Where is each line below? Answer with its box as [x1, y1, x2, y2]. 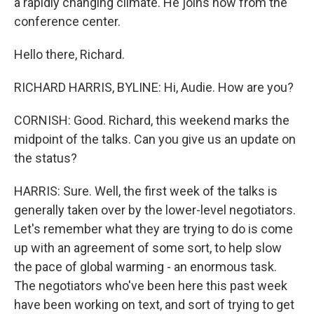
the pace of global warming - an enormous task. [14, 259, 277, 274]
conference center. [14, 13, 121, 29]
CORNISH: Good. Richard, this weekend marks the [14, 112, 289, 128]
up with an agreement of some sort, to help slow [14, 240, 282, 255]
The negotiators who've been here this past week [14, 278, 287, 293]
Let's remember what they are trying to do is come [14, 221, 293, 236]
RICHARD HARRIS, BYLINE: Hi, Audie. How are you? [14, 79, 294, 95]
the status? [14, 150, 77, 165]
